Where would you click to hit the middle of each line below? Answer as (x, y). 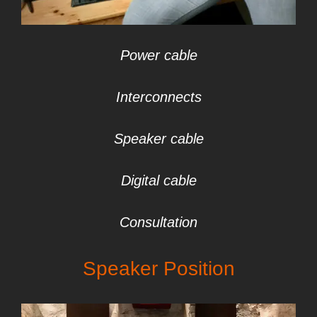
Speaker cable (158, 138)
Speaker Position (158, 268)
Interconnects (158, 97)
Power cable (158, 55)
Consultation (158, 222)
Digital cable (158, 180)
